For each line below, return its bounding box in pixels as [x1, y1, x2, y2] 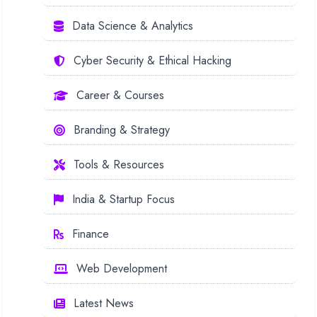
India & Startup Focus [72, 190, 175, 207]
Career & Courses [76, 86, 164, 103]
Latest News [74, 294, 134, 311]
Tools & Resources [74, 156, 164, 173]
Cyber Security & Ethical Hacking [74, 52, 231, 69]
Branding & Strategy [74, 121, 170, 138]
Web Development [76, 260, 167, 277]
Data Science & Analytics [72, 17, 193, 34]
